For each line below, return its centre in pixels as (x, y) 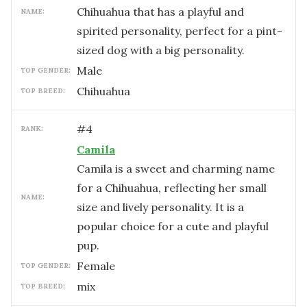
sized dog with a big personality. (161, 50)
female (99, 266)
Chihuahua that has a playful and (160, 12)
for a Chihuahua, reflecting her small (172, 188)
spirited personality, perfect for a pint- (180, 31)
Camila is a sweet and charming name (176, 169)
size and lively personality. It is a (160, 207)
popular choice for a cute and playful (173, 226)
